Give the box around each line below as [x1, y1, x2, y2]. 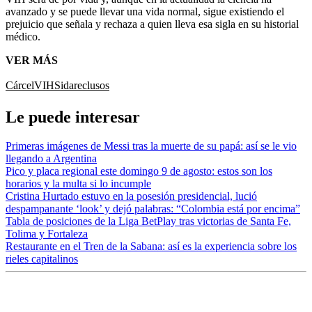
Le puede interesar [6, 107, 140, 126]
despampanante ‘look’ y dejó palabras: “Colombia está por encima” [6, 203, 300, 215]
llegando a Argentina [6, 153, 97, 165]
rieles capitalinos [6, 253, 78, 265]
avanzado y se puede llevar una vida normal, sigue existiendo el [6, 5, 284, 17]
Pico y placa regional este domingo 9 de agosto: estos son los [6, 165, 272, 178]
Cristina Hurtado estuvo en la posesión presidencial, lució [6, 190, 257, 203]
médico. [6, 30, 40, 42]
